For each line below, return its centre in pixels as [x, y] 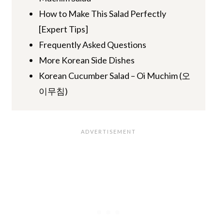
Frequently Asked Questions [92, 44]
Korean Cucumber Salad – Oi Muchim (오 [114, 75]
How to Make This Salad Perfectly [102, 13]
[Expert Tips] [63, 29]
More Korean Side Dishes [86, 60]
